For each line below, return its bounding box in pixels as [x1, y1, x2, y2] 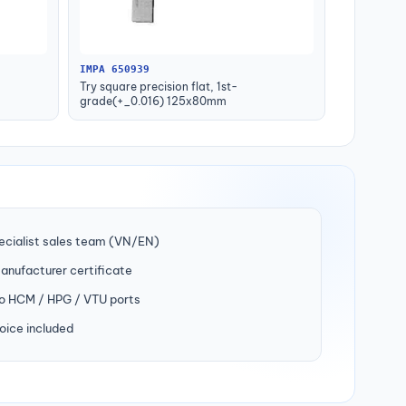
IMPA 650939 [80, 63, 150, 76]
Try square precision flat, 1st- [80, 80, 237, 94]
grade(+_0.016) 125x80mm [80, 94, 227, 109]
